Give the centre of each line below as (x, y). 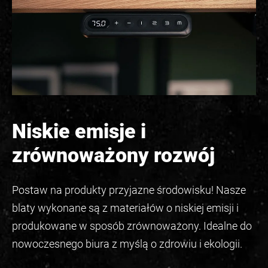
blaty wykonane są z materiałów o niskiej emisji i (125, 208)
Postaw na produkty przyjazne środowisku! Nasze (129, 190)
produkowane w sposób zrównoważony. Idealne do (132, 226)
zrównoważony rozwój (113, 155)
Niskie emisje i (79, 131)
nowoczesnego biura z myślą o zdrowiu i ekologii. (127, 243)
